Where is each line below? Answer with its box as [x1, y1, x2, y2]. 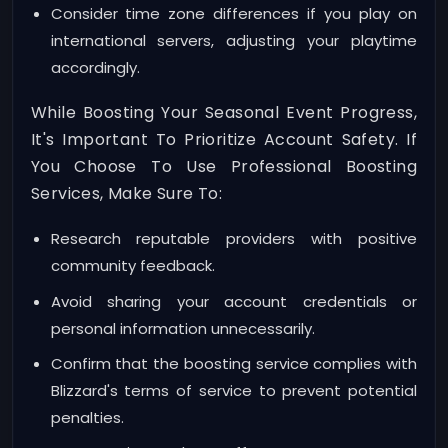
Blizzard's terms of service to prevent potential [50, 379, 417, 401]
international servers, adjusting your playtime [50, 29, 417, 51]
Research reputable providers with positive [50, 228, 417, 250]
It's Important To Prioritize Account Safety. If [31, 127, 417, 151]
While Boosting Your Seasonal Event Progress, [31, 100, 417, 124]
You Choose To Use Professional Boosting [31, 154, 417, 178]
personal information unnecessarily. [50, 317, 315, 339]
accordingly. [50, 56, 140, 78]
